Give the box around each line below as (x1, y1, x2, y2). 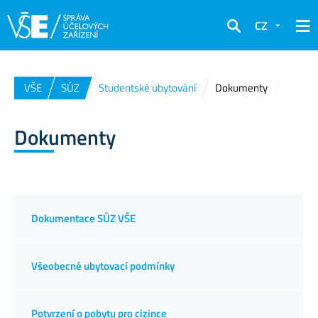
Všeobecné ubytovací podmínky (31, 257, 175, 274)
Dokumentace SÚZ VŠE (31, 209, 136, 226)
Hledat (226, 26, 260, 44)
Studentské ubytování (99, 79, 196, 96)
